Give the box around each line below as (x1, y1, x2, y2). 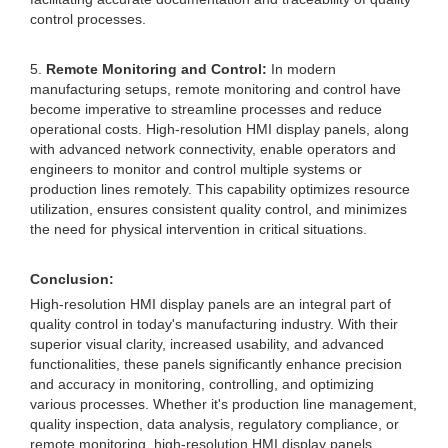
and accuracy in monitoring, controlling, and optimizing (30, 376, 374, 392)
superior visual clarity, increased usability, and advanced (30, 336, 384, 352)
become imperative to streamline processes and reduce (30, 101, 382, 117)
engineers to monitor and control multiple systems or (30, 161, 362, 177)
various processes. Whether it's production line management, (30, 396, 417, 412)
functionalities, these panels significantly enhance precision (30, 356, 402, 372)
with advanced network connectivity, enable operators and (30, 141, 396, 157)
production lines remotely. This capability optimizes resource (30, 181, 410, 197)
